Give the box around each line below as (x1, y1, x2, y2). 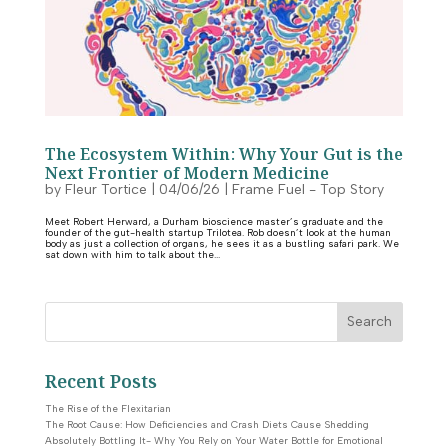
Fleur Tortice (64, 180, 147, 198)
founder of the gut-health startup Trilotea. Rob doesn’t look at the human (44, 225, 391, 239)
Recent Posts (44, 367, 157, 397)
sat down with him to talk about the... (44, 247, 220, 261)
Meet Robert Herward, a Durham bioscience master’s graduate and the (44, 214, 383, 228)
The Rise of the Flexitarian (44, 401, 171, 415)
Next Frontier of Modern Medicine (44, 161, 329, 187)
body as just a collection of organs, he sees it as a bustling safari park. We (44, 236, 399, 250)
